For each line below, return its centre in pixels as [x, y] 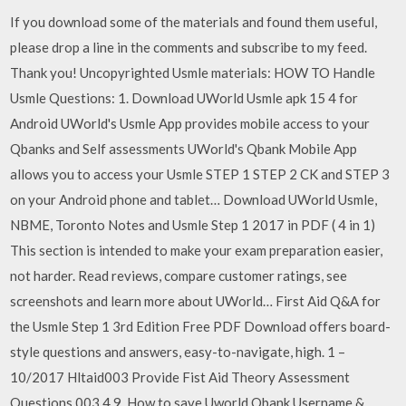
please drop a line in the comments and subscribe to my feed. [189, 47]
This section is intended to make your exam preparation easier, [197, 250]
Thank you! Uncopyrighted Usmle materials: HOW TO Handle [193, 72]
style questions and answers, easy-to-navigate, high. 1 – [178, 351]
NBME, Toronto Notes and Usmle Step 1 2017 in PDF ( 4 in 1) [193, 224]
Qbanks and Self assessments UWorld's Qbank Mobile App [184, 148]
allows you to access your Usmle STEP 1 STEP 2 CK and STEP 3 [200, 174]
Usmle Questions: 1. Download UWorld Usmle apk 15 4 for [184, 97]
